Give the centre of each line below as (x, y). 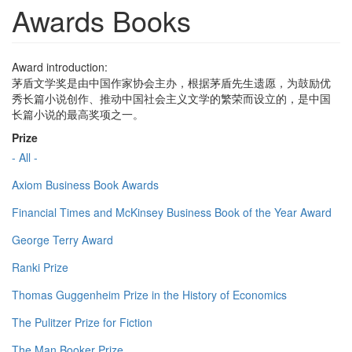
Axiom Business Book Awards (85, 185)
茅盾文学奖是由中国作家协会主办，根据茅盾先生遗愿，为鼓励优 (171, 83)
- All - (25, 158)
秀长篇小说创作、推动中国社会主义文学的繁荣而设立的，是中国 (171, 99)
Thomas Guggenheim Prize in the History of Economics (149, 295)
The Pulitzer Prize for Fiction (82, 323)
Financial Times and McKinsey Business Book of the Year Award (172, 213)
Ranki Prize (40, 268)
